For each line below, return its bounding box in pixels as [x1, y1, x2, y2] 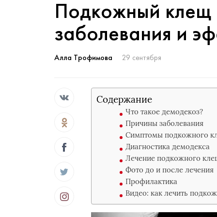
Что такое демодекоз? [125, 107, 203, 116]
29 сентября [122, 52, 161, 62]
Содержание [96, 93, 153, 105]
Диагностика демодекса [125, 142, 210, 151]
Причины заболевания [125, 119, 204, 128]
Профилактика [125, 177, 178, 186]
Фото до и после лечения [125, 165, 214, 174]
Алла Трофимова [54, 52, 112, 62]
